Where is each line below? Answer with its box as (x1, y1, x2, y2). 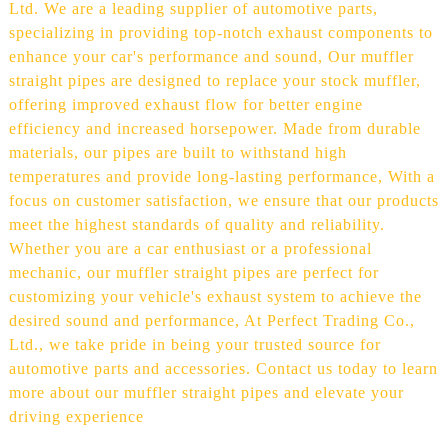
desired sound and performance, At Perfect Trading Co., (8, 311, 415, 329)
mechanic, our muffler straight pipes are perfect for (8, 263, 379, 281)
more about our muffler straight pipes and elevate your (8, 383, 404, 401)
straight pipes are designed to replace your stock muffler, (8, 71, 421, 89)
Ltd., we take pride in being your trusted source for (8, 335, 381, 353)
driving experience (8, 407, 144, 425)
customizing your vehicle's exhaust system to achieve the (8, 287, 422, 305)
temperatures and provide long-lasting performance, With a (8, 167, 435, 185)
